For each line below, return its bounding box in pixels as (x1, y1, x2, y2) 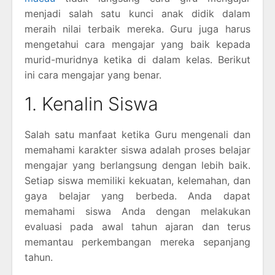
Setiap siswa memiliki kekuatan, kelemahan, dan (25, 174, 250, 187)
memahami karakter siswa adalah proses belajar (25, 143, 250, 156)
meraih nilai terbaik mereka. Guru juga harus (25, 22, 250, 35)
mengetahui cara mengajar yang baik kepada (25, 37, 250, 50)
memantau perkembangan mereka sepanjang (25, 235, 250, 248)
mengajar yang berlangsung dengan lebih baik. (25, 158, 250, 171)
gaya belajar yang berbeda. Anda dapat (25, 189, 250, 202)
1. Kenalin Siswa (25, 92, 158, 115)
